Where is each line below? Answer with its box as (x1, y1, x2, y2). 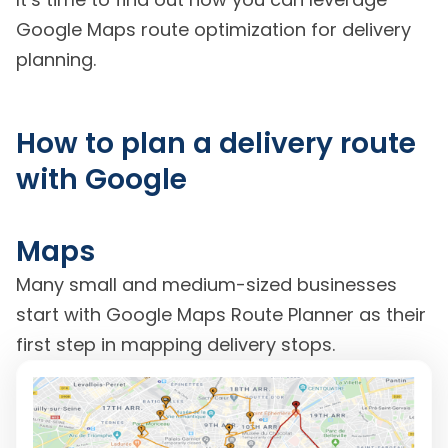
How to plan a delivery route (16, 124, 416, 164)
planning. (16, 47, 96, 73)
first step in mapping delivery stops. (16, 332, 335, 358)
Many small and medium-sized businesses (16, 272, 397, 298)
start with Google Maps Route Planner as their (16, 302, 426, 328)
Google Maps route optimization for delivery (16, 17, 411, 43)
